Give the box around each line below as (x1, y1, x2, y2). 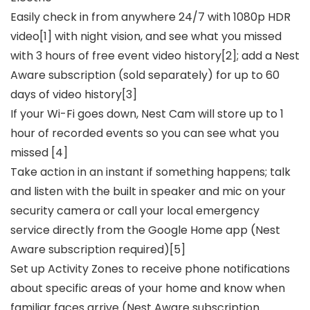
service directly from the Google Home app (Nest (10, 222, 280, 239)
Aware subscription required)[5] (10, 241, 185, 258)
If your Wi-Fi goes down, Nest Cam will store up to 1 (10, 106, 284, 122)
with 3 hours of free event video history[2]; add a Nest (10, 48, 300, 64)
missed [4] (10, 145, 68, 161)
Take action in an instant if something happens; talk (10, 164, 291, 181)
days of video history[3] (10, 86, 137, 103)
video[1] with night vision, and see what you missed (10, 28, 282, 45)
